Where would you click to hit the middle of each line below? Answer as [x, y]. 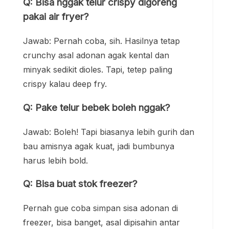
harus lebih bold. [55, 160]
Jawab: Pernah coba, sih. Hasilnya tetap [101, 41]
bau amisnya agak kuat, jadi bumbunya [99, 146]
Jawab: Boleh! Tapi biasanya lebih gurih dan [109, 132]
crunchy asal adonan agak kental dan [96, 55]
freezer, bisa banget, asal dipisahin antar [101, 222]
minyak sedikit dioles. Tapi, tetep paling [98, 70]
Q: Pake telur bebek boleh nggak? [97, 107]
